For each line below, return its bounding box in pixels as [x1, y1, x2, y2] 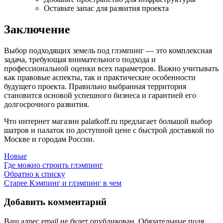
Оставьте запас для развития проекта [44, 3, 169, 12]
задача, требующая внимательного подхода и [4, 55, 156, 64]
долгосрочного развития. [4, 100, 89, 109]
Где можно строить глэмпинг [4, 160, 103, 169]
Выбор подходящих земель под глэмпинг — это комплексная [4, 46, 212, 55]
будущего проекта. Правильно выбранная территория [4, 82, 186, 91]
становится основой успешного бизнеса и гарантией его [4, 91, 196, 100]
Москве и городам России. [4, 134, 95, 143]
